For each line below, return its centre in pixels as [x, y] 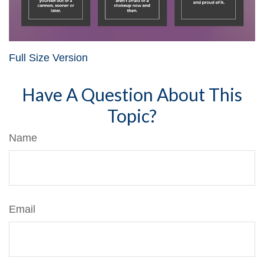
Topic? [132, 115]
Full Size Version [48, 57]
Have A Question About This [132, 94]
